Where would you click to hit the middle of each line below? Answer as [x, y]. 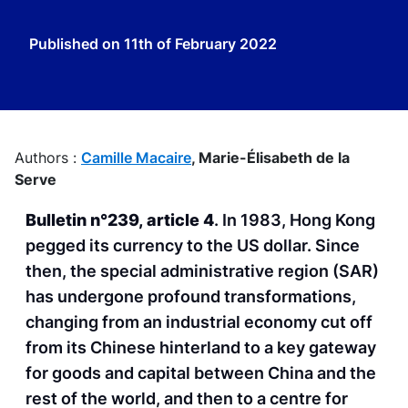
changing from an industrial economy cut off [199, 322]
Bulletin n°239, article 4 [120, 220]
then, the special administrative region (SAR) [202, 271]
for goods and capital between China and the [201, 373]
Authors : [48, 158]
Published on [76, 44]
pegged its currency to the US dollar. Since [193, 246]
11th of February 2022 [200, 44]
